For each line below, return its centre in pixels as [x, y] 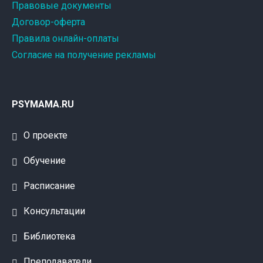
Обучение [45, 161]
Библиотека [49, 236]
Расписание [49, 186]
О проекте [45, 135]
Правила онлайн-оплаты [65, 38]
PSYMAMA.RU [43, 104]
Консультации [54, 211]
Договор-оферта [48, 22]
